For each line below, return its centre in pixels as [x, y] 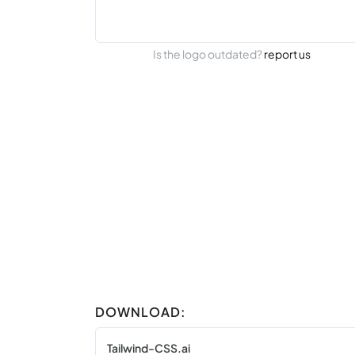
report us [288, 53]
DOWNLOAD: [141, 311]
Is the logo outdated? [209, 53]
